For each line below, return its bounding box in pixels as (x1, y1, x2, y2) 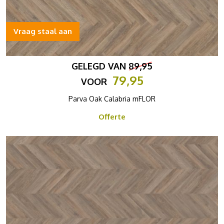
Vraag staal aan (13, 26, 72, 36)
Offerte (98, 112, 125, 121)
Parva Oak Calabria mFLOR (68, 94, 155, 103)
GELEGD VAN (71, 60, 128, 71)
